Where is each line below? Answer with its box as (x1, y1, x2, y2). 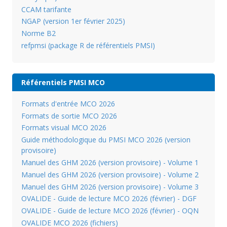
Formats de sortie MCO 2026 (21, 110, 117, 121)
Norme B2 (21, 28, 56, 39)
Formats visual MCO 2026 (21, 123, 106, 133)
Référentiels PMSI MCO (21, 77, 105, 87)
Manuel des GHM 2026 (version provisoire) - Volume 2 (21, 169, 199, 179)
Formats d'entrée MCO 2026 (21, 98, 115, 108)
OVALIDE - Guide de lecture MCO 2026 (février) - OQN (21, 206, 199, 216)
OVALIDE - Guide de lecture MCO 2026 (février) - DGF (21, 194, 197, 204)
